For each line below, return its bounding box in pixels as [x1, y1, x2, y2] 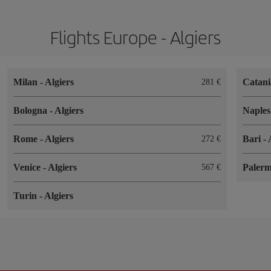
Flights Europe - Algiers [50, 24, 221, 50]
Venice [13, 162, 43, 172]
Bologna [13, 105, 50, 116]
